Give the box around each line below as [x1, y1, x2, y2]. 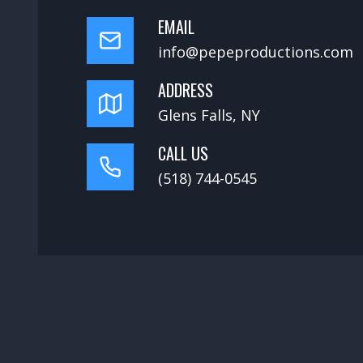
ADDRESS [158, 78, 213, 103]
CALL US [158, 141, 208, 166]
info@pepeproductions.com [158, 42, 353, 62]
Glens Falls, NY [158, 105, 260, 126]
